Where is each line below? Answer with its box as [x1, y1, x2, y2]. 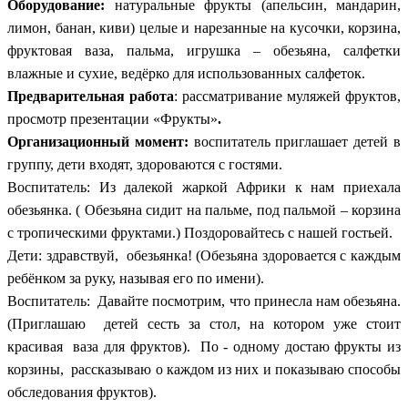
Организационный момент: [7, 133, 194, 149]
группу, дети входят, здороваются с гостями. [7, 156, 282, 172]
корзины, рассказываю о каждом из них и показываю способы [7, 361, 401, 377]
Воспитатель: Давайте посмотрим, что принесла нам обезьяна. [7, 292, 401, 309]
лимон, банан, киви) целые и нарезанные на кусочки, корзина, [7, 19, 401, 36]
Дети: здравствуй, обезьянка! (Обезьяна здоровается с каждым [7, 247, 401, 263]
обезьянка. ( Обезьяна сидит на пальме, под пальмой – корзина [7, 201, 401, 218]
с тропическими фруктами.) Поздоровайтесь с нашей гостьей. [7, 224, 393, 240]
